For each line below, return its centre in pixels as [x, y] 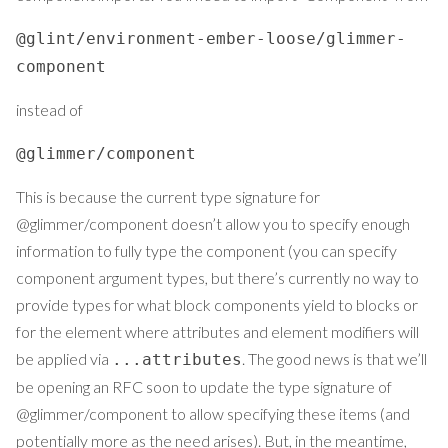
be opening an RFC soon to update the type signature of [204, 387]
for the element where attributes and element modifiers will [217, 332]
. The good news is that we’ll [334, 359]
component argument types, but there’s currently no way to [217, 278]
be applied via [64, 359]
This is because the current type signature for [168, 197]
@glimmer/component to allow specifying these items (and [213, 414]
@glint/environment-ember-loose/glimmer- [211, 39]
